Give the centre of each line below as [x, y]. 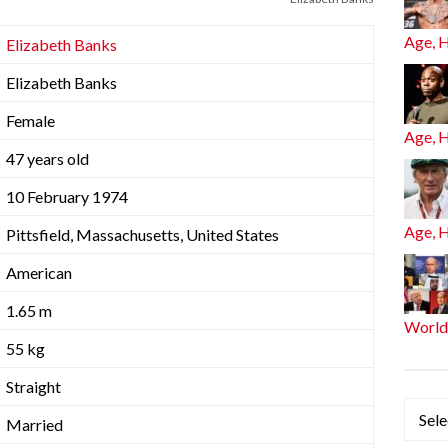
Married [34, 424]
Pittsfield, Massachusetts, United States [142, 234]
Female [30, 120]
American [39, 272]
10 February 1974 [67, 196]
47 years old [47, 158]
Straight [33, 386]
